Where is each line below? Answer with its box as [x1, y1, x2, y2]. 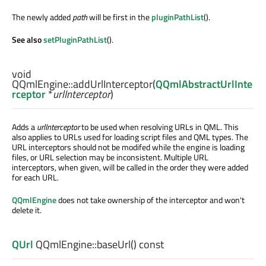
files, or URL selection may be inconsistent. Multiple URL [12, 151, 208, 164]
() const [131, 236, 164, 253]
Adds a [12, 121, 37, 134]
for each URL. [12, 171, 59, 184]
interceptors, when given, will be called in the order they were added [12, 161, 248, 174]
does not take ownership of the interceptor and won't [56, 194, 245, 207]
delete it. [12, 204, 42, 217]
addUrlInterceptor [73, 76, 153, 93]
